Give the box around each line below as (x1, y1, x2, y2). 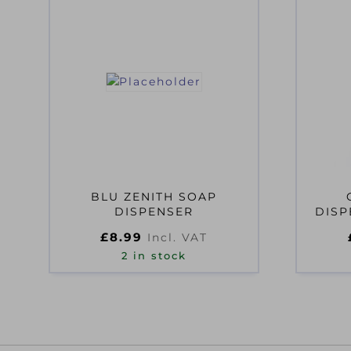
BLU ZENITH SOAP (91, 190, 217, 204)
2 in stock (121, 250, 186, 262)
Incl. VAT (147, 230, 208, 244)
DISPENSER (114, 204, 194, 219)
